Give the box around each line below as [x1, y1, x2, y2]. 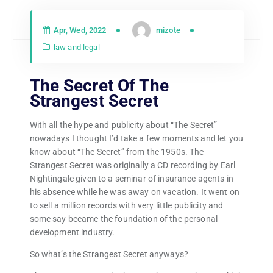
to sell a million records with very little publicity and [29, 200, 224, 211]
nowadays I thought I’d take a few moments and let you [29, 133, 243, 144]
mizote [156, 26, 180, 35]
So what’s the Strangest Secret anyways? [29, 249, 188, 260]
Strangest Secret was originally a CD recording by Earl [29, 160, 236, 171]
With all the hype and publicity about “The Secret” [29, 120, 218, 130]
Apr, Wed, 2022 [51, 26, 107, 35]
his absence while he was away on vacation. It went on [29, 187, 239, 197]
